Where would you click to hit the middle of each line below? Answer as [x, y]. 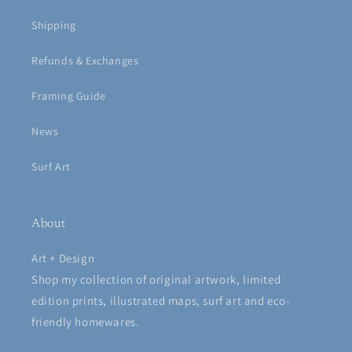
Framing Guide [69, 96]
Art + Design [63, 258]
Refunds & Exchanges [85, 60]
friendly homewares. [86, 322]
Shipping [54, 25]
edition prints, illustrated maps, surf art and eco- [161, 301]
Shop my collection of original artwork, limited [156, 279]
